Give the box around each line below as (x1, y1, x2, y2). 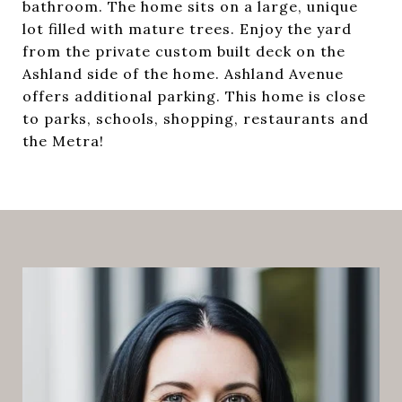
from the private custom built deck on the (22, 42, 345, 60)
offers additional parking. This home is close (22, 87, 366, 105)
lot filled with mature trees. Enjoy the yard (22, 20, 352, 38)
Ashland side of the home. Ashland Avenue (22, 65, 344, 83)
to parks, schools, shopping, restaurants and (22, 109, 369, 127)
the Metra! (22, 132, 104, 150)
